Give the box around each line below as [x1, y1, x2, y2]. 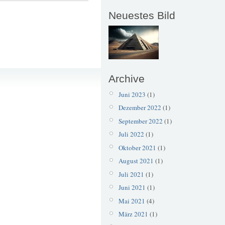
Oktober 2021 [118, 143, 156, 152]
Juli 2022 [118, 130, 144, 139]
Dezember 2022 [118, 103, 161, 113]
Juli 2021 [118, 169, 144, 179]
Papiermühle [54, 80, 88, 89]
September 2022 [118, 116, 163, 126]
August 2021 [118, 156, 154, 166]
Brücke [54, 69, 74, 78]
